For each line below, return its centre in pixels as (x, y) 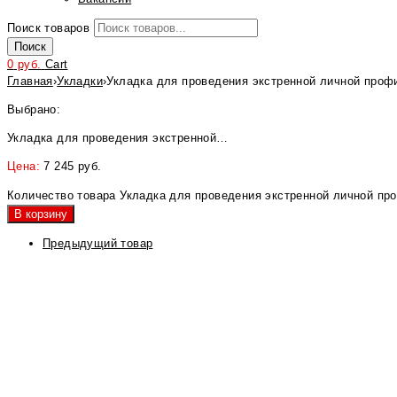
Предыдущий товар (98, 243)
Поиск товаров (49, 28)
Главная (30, 81)
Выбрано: (34, 109)
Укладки (80, 81)
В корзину (41, 214)
